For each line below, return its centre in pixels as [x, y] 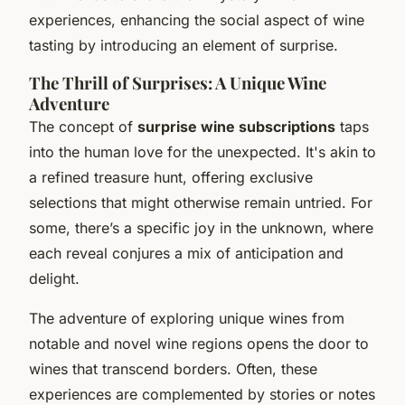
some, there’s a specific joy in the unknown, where [201, 227]
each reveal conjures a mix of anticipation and [186, 253]
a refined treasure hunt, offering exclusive [171, 177]
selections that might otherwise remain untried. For [201, 202]
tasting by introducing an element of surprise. [184, 45]
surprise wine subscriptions [236, 126]
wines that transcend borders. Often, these [173, 368]
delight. [54, 278]
